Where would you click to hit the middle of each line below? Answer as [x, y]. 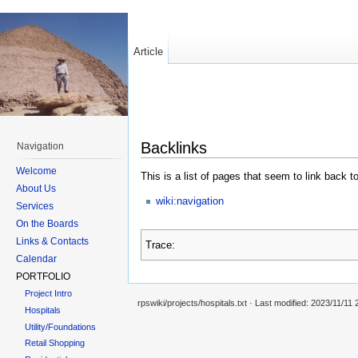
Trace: [160, 245]
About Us [36, 188]
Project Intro [49, 294]
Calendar [36, 259]
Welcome [36, 171]
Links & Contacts [52, 241]
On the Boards [47, 223]
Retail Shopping [55, 343]
